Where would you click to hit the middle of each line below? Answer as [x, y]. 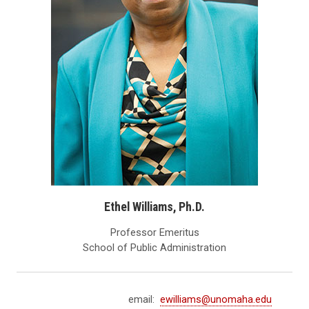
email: [141, 300]
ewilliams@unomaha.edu [216, 300]
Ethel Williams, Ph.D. [154, 207]
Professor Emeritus [154, 233]
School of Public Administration [154, 248]
